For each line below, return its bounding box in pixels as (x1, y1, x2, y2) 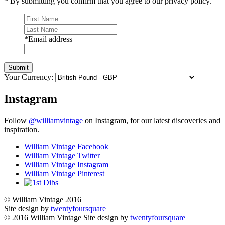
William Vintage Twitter (24, 151, 100, 160)
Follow (4, 116, 29, 125)
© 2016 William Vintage (4, 213, 83, 222)
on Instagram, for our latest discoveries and (83, 116, 220, 125)
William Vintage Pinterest (24, 169, 104, 178)
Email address (28, 34, 72, 43)
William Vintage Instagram (24, 160, 108, 169)
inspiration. (4, 125, 39, 134)
